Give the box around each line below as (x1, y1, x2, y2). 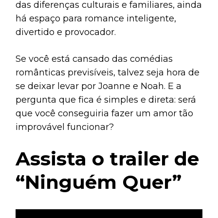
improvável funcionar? (16, 121, 114, 132)
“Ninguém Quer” (16, 170, 182, 194)
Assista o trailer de (16, 146, 199, 170)
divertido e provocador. (16, 26, 116, 37)
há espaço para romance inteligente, (16, 13, 176, 24)
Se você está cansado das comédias (16, 53, 173, 64)
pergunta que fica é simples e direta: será (16, 94, 196, 105)
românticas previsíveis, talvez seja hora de (16, 67, 200, 78)
